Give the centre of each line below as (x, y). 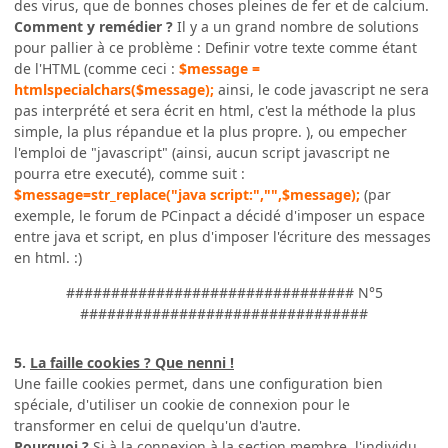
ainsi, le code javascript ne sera (321, 90)
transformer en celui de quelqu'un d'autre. (157, 426)
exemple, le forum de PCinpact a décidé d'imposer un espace (219, 216)
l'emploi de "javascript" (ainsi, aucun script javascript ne (202, 153)
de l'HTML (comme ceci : (96, 69)
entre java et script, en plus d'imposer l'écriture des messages (222, 237)
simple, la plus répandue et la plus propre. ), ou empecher (210, 132)
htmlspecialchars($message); (114, 90)
